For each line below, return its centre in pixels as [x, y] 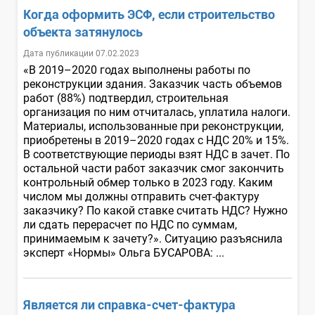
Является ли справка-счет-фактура [129, 304]
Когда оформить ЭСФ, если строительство [149, 14]
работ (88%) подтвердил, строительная [126, 98]
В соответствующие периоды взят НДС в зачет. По [156, 154]
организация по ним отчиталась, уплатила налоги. [157, 112]
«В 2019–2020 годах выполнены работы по [137, 70]
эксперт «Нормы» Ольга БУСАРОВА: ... [125, 252]
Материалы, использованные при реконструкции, [153, 126]
